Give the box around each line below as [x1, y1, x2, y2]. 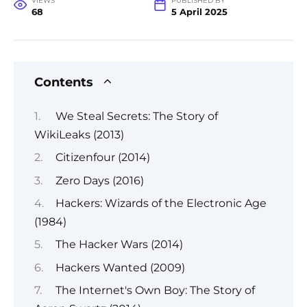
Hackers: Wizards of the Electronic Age [55, 196, 267, 210]
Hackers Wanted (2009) [55, 260, 185, 274]
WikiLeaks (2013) [34, 127, 124, 141]
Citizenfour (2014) [55, 151, 150, 164]
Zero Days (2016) [55, 173, 144, 187]
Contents [34, 75, 93, 90]
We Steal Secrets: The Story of [55, 109, 218, 123]
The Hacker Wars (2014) [55, 238, 183, 251]
